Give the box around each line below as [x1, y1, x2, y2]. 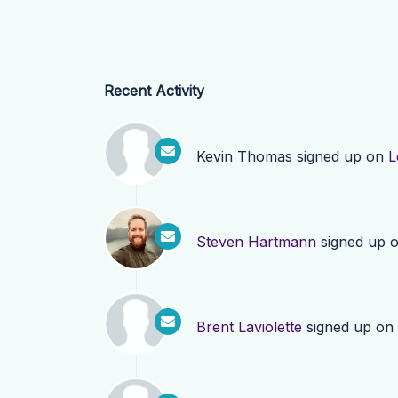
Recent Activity [104, 82, 204, 99]
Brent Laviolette [196, 318, 302, 336]
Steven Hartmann [196, 233, 316, 251]
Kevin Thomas [196, 147, 292, 165]
